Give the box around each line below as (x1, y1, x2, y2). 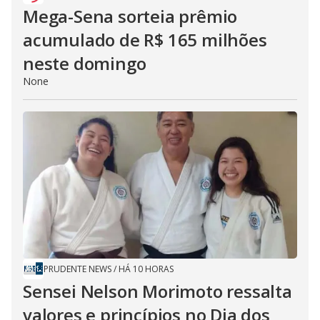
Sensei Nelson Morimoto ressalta (23, 279, 292, 304)
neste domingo (23, 51, 146, 76)
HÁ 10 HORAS (119, 263, 174, 276)
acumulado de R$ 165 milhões (23, 28, 267, 52)
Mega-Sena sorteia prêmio (23, 4, 238, 29)
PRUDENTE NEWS (44, 263, 111, 276)
